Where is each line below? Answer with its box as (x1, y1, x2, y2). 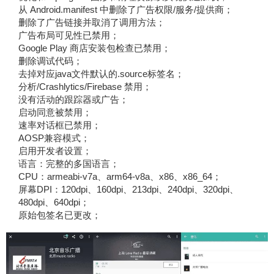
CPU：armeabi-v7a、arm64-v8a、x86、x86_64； (18, 171, 221, 182)
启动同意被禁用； (18, 107, 92, 117)
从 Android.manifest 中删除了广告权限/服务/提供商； (18, 4, 233, 15)
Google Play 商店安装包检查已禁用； (18, 43, 171, 53)
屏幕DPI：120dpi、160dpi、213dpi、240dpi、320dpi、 (18, 184, 239, 194)
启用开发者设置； (18, 146, 92, 156)
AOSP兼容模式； (18, 133, 90, 143)
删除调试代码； (18, 56, 83, 66)
